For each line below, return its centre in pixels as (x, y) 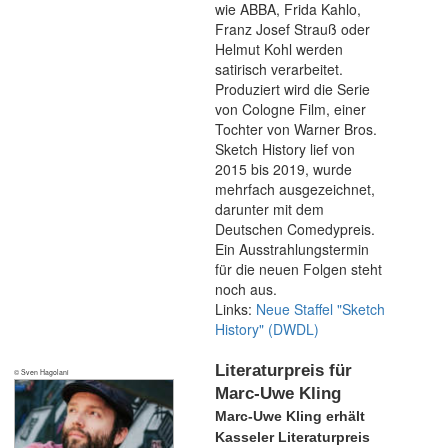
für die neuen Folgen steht (298, 269)
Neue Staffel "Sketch (320, 309)
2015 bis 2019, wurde (283, 169)
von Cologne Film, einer (290, 109)
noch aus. (246, 289)
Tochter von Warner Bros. (296, 129)
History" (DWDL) (267, 329)
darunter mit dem (269, 209)
